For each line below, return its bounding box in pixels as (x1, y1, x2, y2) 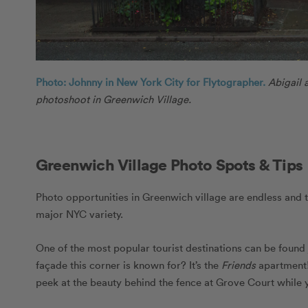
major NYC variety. (36, 206, 123, 221)
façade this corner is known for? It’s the (36, 257, 221, 272)
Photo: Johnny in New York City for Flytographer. (36, 75, 265, 89)
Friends (221, 257, 256, 272)
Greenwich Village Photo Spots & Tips (36, 154, 303, 175)
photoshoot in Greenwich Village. (36, 92, 191, 107)
